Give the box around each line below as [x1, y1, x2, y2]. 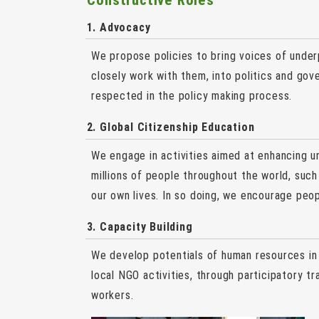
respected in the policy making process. [91, 89, 293, 103]
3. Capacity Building [86, 220, 193, 234]
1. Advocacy [86, 20, 151, 34]
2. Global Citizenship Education [86, 120, 255, 135]
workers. [91, 288, 134, 303]
